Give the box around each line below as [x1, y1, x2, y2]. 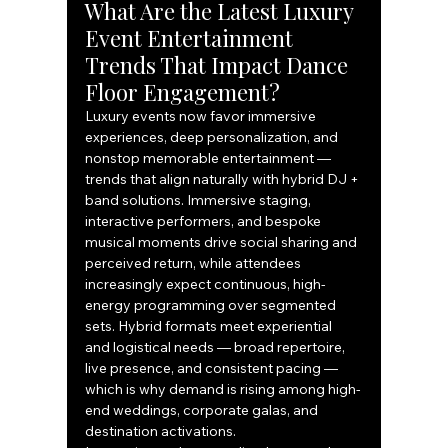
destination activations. [85, 422, 237, 441]
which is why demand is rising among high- [85, 380, 362, 399]
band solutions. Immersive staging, [85, 191, 315, 210]
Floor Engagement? [85, 77, 281, 108]
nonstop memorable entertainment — [85, 149, 335, 168]
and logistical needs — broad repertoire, [85, 338, 349, 357]
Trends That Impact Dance [85, 50, 354, 81]
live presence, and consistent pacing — [85, 359, 342, 378]
